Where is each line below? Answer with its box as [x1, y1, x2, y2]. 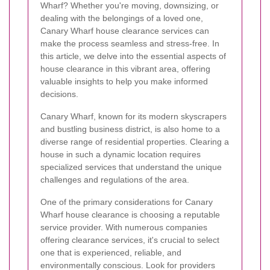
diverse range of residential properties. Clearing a [40, 137, 229, 147]
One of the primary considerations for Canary [40, 197, 213, 207]
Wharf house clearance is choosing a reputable [40, 210, 220, 220]
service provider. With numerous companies [40, 222, 207, 233]
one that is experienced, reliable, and [40, 248, 181, 258]
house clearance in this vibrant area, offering [40, 64, 210, 74]
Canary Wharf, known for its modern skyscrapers [40, 111, 227, 122]
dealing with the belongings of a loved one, [40, 13, 203, 24]
